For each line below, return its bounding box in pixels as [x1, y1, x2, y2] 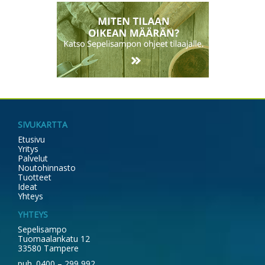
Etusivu [18, 134, 45, 146]
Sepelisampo [18, 224, 67, 235]
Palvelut [18, 153, 48, 164]
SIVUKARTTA [18, 119, 67, 131]
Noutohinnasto [18, 162, 76, 174]
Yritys [18, 143, 38, 155]
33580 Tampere [18, 243, 79, 254]
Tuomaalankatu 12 [18, 233, 90, 245]
